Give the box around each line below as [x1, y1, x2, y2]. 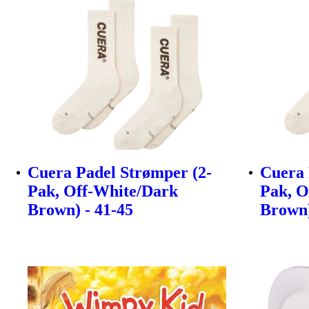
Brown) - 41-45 [28, 200, 133, 219]
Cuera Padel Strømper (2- [28, 163, 212, 181]
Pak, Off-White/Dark [28, 181, 178, 200]
